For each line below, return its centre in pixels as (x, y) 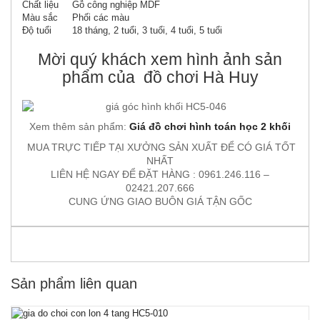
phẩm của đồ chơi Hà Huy (160, 77)
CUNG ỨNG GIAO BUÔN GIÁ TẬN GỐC (160, 201)
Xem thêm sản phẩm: (79, 127)
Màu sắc (40, 17)
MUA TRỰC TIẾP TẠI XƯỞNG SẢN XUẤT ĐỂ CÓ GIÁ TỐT (160, 147)
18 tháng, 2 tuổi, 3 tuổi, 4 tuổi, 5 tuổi (147, 30)
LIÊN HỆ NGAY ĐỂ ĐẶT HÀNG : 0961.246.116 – (160, 174)
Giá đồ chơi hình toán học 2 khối (210, 127)
